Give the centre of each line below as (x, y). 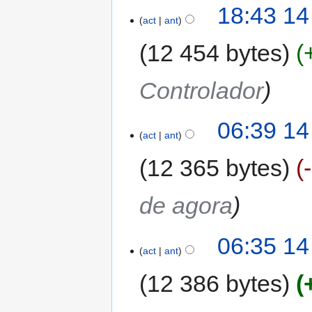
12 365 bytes (215, 168)
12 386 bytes (215, 283)
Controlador (202, 91)
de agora (186, 206)
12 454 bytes (215, 53)
